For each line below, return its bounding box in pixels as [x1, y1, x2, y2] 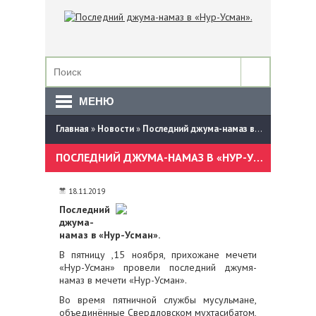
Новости [97, 123, 134, 135]
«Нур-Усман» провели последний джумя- [59, 261, 257, 274]
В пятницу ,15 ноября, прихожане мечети [59, 248, 257, 261]
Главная [56, 123, 89, 135]
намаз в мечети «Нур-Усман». [59, 274, 187, 286]
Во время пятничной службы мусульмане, [59, 293, 257, 306]
